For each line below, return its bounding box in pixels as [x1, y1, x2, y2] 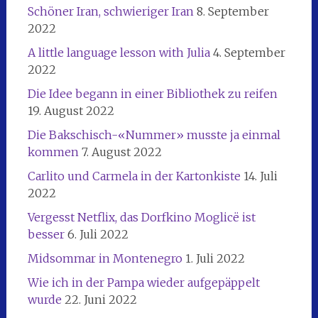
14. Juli [243, 168, 278, 183]
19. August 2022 [27, 103, 114, 118]
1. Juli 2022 [185, 251, 245, 265]
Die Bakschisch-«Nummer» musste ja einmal [27, 127, 280, 142]
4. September [212, 45, 285, 60]
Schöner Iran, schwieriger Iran [27, 4, 194, 18]
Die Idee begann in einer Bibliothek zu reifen [27, 86, 278, 101]
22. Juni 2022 [64, 292, 137, 307]
